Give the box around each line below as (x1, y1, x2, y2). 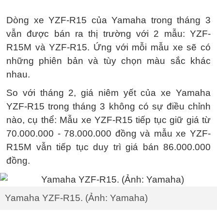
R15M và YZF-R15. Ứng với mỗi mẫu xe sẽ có (6, 42, 211, 52)
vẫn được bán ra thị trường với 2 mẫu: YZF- (6, 29, 211, 39)
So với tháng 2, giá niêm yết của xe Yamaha (6, 88, 211, 98)
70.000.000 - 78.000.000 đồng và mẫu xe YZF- (6, 128, 211, 139)
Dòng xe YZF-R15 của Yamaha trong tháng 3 (6, 15, 211, 25)
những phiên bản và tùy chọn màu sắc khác (6, 56, 211, 66)
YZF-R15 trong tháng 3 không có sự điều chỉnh (6, 101, 211, 111)
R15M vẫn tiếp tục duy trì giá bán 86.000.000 (6, 142, 211, 152)
